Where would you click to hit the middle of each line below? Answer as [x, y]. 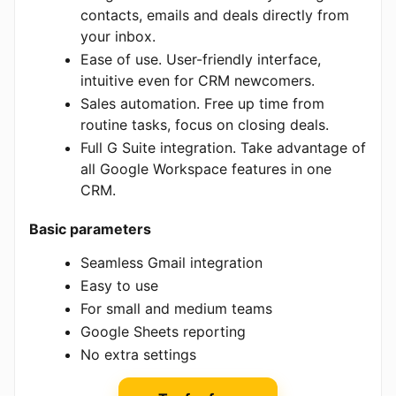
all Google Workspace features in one [206, 168]
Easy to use [119, 285]
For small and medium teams [176, 308]
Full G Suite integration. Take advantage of [223, 147]
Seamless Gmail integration [171, 262]
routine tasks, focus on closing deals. [205, 124]
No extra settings [138, 354]
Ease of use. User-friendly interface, [201, 59]
